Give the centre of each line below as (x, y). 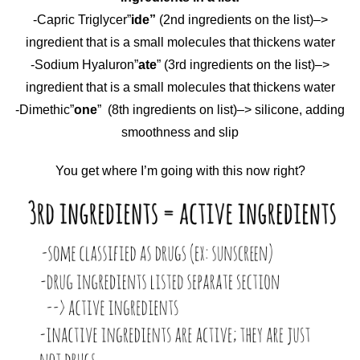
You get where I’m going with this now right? (180, 171)
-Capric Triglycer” (82, 20)
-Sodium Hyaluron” (84, 65)
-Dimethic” (45, 110)
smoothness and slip (180, 133)
